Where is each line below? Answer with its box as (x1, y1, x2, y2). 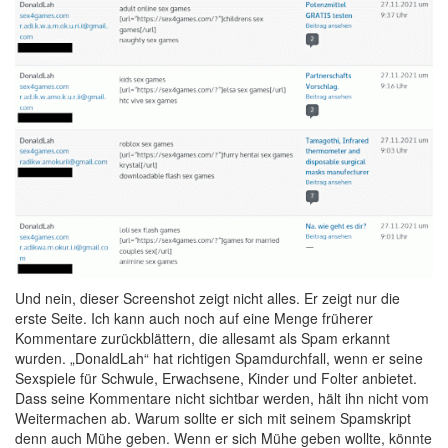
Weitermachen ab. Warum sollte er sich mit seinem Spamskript (15, 407, 411, 428)
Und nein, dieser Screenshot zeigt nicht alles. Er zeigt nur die (15, 287, 400, 308)
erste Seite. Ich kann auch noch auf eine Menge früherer (15, 307, 373, 328)
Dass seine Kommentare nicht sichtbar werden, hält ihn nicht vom (15, 387, 429, 408)
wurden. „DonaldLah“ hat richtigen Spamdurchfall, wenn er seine (15, 347, 423, 368)
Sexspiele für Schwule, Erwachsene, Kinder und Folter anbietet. (15, 367, 417, 388)
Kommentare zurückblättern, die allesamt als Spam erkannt (15, 327, 390, 348)
